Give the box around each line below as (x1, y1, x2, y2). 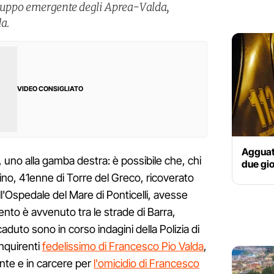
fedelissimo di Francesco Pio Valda (42, 240, 204, 253)
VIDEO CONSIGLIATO (17, 84, 83, 94)
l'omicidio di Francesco (94, 257, 199, 270)
